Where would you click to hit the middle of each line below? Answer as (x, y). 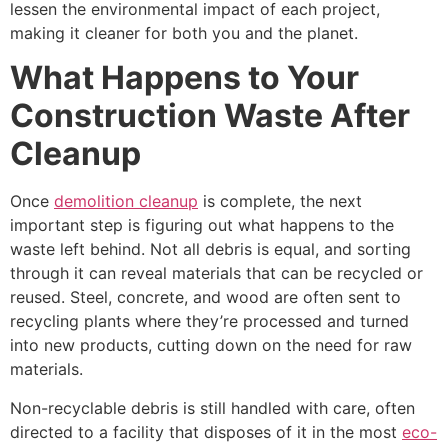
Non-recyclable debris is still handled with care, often (212, 407)
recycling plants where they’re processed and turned (209, 321)
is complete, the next (280, 201)
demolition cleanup (126, 201)
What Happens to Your (184, 78)
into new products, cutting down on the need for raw (211, 345)
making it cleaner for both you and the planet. (184, 32)
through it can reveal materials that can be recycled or (216, 273)
